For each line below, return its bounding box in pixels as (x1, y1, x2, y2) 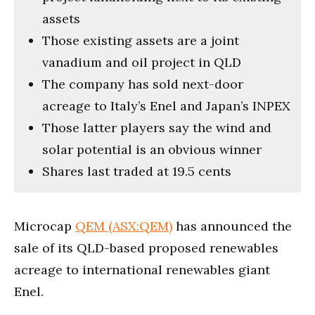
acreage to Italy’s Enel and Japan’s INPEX (42, 97, 290, 114)
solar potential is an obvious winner (42, 141, 262, 157)
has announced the (172, 217, 292, 234)
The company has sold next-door (42, 75, 243, 92)
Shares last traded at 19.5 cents (42, 162, 231, 179)
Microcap (14, 217, 75, 234)
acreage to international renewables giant (14, 261, 270, 278)
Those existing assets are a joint (42, 32, 239, 49)
